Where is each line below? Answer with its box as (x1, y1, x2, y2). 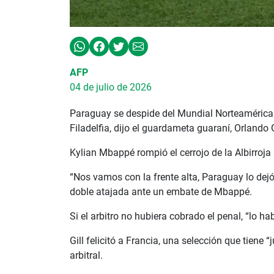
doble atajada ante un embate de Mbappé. (70, 186, 252, 198)
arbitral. (70, 250, 103, 262)
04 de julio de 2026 (70, 81, 152, 93)
